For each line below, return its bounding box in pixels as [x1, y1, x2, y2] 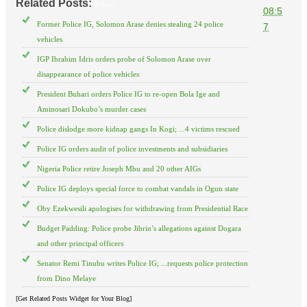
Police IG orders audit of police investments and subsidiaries [37, 145, 228, 153]
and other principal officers [37, 239, 123, 248]
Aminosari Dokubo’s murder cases [37, 105, 146, 114]
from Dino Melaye [37, 274, 96, 283]
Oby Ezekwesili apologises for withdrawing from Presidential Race [37, 204, 248, 213]
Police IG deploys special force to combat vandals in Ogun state [37, 184, 238, 193]
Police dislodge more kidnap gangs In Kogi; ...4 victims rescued [37, 125, 240, 134]
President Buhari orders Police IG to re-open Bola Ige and [37, 90, 220, 99]
